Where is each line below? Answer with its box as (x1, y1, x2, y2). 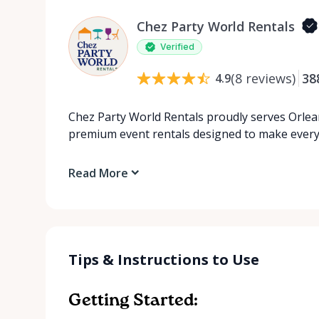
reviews (246, 69, 292, 87)
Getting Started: (68, 291, 198, 309)
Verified (160, 41, 194, 52)
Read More (68, 164, 128, 181)
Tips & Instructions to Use (68, 249, 259, 269)
